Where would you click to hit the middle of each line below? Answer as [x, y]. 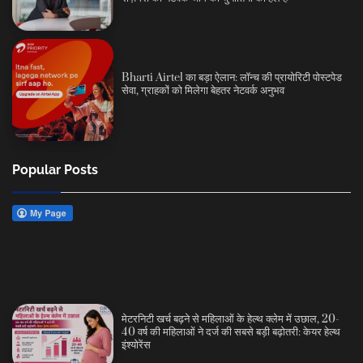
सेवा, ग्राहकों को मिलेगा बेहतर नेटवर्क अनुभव [203, 91]
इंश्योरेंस [137, 345]
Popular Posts [55, 169]
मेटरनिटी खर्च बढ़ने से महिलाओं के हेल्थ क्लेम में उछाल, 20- [231, 319]
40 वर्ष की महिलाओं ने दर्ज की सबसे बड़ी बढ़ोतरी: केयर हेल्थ [231, 332]
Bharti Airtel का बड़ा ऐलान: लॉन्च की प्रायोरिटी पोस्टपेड [232, 78]
